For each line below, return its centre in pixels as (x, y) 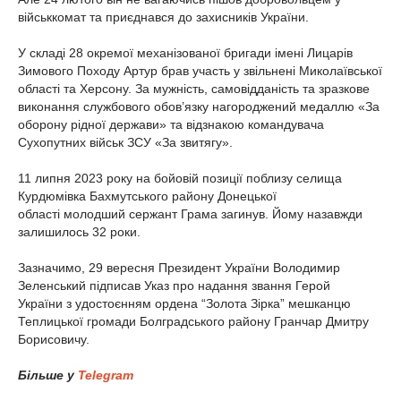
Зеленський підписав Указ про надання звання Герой (174, 286)
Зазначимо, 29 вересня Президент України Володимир (179, 268)
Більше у (48, 375)
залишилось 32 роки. (79, 232)
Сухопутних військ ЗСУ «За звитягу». (125, 142)
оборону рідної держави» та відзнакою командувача (171, 124)
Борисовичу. (54, 339)
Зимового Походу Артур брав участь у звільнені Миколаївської (200, 71)
